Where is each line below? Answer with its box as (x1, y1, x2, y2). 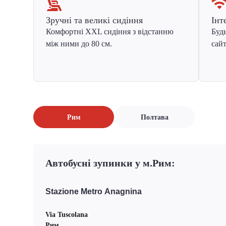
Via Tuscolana (45, 211, 88, 218)
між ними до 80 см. (46, 39, 112, 48)
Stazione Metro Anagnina (45, 187, 142, 196)
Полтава (140, 113, 168, 121)
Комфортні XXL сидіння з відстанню (46, 27, 174, 36)
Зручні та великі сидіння (46, 15, 143, 25)
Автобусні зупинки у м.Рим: (45, 157, 175, 168)
